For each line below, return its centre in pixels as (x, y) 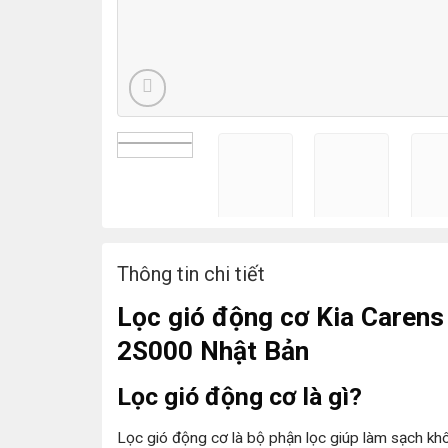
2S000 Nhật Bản (213, 351)
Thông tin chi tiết (191, 274)
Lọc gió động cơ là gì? (239, 397)
